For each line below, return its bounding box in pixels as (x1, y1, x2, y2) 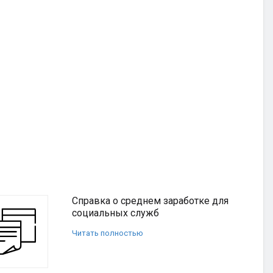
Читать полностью (72, 229, 143, 238)
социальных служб (72, 207, 159, 219)
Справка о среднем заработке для (72, 195, 229, 207)
